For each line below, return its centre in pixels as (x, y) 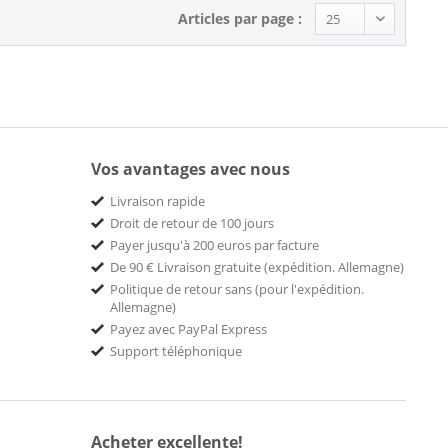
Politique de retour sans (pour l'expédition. (237, 289)
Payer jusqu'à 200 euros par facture (214, 245)
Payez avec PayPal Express (188, 329)
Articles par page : (240, 19)
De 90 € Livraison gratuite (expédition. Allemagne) (257, 267)
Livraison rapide (157, 201)
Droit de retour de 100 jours (192, 223)
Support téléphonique (176, 351)
